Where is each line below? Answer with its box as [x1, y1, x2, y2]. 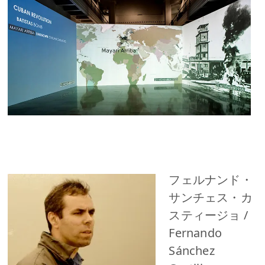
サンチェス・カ [169, 189, 253, 205]
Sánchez [169, 242, 215, 258]
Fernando [169, 224, 222, 241]
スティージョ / [169, 206, 248, 223]
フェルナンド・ [169, 171, 253, 188]
